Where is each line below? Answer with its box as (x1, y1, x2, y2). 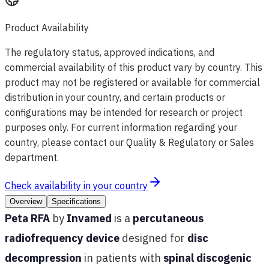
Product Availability (5, 22, 89, 34)
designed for (119, 231, 187, 245)
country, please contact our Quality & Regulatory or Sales (5, 136, 254, 148)
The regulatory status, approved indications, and (5, 46, 214, 58)
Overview (10, 197, 42, 206)
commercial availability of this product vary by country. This (5, 61, 262, 73)
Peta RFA (5, 211, 50, 225)
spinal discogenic (163, 251, 252, 265)
